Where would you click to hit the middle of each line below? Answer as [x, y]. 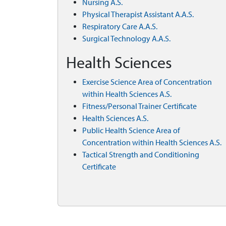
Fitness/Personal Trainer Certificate [139, 106]
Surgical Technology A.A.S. [126, 39]
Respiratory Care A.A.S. [120, 26]
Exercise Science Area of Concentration [147, 82]
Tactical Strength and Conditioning [141, 155]
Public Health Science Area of [131, 130]
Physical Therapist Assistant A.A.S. [138, 14]
